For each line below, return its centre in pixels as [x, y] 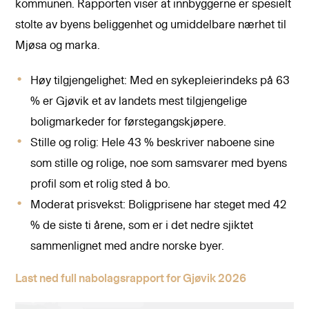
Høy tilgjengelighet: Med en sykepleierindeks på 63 [160, 81]
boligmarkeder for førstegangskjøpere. [129, 122]
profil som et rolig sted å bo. [101, 185]
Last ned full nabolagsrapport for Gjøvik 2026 [131, 279]
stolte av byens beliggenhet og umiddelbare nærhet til [151, 25]
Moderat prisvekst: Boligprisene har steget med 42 [159, 205]
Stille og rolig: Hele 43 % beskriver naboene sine [153, 143]
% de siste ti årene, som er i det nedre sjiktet [142, 226]
